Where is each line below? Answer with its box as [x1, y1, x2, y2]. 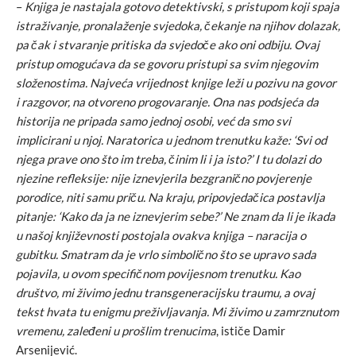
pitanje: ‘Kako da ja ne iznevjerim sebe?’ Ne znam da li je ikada [16, 209, 335, 223]
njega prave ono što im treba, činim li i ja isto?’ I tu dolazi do [16, 152, 321, 166]
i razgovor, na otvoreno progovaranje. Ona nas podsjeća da [16, 95, 319, 109]
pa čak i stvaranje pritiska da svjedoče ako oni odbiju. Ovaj [16, 37, 319, 52]
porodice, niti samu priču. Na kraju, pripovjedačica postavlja [16, 190, 325, 204]
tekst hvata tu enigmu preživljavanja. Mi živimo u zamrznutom [16, 304, 339, 319]
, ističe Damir [216, 323, 285, 338]
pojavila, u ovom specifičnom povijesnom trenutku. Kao [16, 266, 300, 281]
